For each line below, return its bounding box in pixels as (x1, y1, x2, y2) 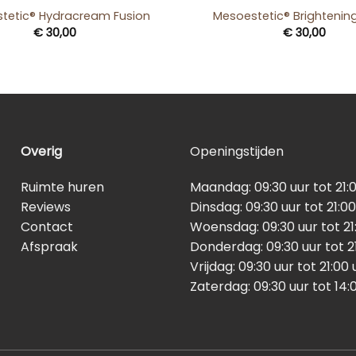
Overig (21, 141, 63, 161)
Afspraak (21, 238, 79, 257)
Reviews (21, 198, 72, 217)
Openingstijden (189, 141, 284, 161)
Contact (21, 218, 74, 237)
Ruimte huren (21, 178, 105, 197)
